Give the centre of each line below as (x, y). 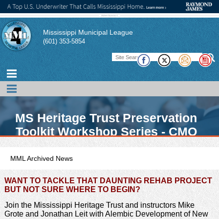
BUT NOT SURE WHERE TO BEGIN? (72, 189)
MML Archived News (42, 158)
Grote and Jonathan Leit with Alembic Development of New (106, 214)
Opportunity (106, 146)
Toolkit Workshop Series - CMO (106, 132)
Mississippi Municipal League (88, 32)
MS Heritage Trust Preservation (106, 118)
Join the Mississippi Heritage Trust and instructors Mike (99, 205)
